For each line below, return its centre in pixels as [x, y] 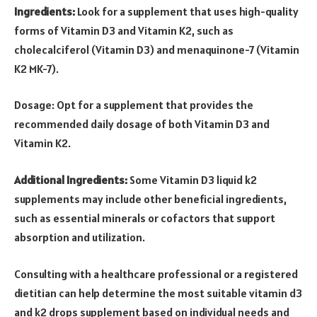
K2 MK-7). [36, 68]
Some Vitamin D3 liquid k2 [192, 179]
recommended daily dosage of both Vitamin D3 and [142, 124]
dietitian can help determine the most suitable [132, 293]
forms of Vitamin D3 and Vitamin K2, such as [124, 30]
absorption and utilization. [80, 237]
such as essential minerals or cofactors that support [145, 218]
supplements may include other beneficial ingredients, [150, 198]
